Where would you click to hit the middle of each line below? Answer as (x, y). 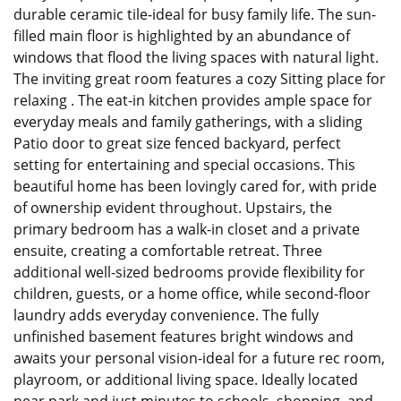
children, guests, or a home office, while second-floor (192, 294)
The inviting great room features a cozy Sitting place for (200, 79)
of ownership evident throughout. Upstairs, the (173, 208)
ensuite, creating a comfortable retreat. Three (168, 251)
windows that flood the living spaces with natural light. (196, 58)
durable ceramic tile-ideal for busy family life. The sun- (195, 15)
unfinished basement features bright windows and (183, 337)
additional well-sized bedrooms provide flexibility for (189, 273)
